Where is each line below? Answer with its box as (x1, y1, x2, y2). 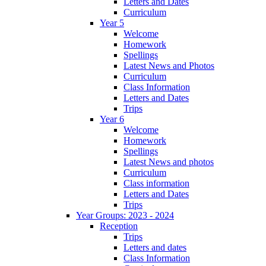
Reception (100, 220, 138, 231)
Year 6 (100, 113, 124, 124)
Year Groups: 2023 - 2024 (76, 210, 174, 220)
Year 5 (100, 17, 124, 28)
